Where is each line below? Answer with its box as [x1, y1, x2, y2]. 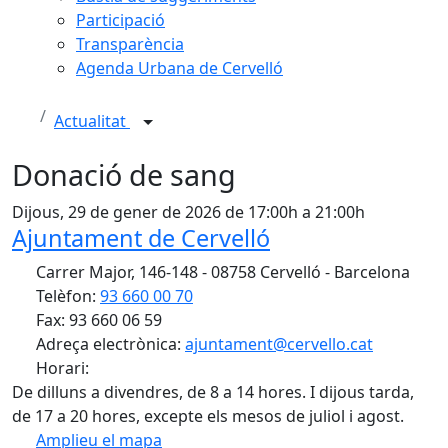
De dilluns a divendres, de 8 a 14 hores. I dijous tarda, [12, 381, 414, 403]
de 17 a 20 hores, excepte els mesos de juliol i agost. [12, 405, 404, 427]
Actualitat [54, 110, 130, 133]
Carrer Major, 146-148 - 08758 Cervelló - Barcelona [32, 261, 410, 283]
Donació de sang [12, 155, 236, 194]
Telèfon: [32, 285, 100, 307]
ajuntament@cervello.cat [185, 333, 373, 355]
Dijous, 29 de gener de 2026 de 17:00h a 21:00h [12, 201, 365, 223]
